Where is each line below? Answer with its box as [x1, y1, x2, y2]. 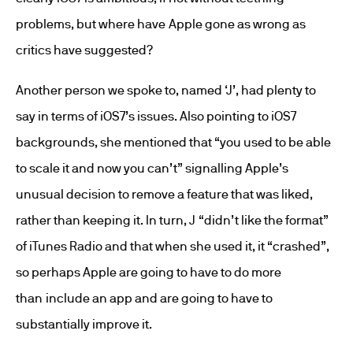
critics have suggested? [16, 43, 153, 57]
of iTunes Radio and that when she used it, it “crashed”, [16, 239, 329, 253]
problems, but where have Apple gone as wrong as [16, 17, 306, 31]
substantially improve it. [16, 317, 152, 331]
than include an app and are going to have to [16, 291, 273, 305]
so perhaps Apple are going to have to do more [16, 265, 281, 279]
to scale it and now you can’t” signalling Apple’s [16, 161, 288, 175]
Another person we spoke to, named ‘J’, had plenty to [16, 83, 316, 97]
